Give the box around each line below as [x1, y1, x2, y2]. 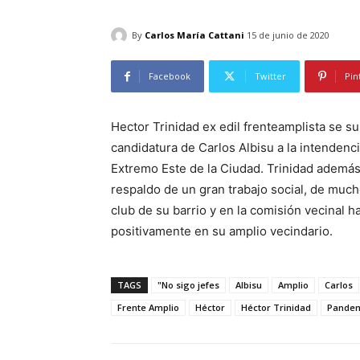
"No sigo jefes [157, 279, 219, 292]
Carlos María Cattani [145, 28, 244, 41]
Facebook [149, 70, 190, 83]
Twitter [255, 70, 286, 83]
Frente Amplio [117, 301, 179, 314]
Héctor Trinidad [241, 301, 311, 314]
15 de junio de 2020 [247, 29, 329, 42]
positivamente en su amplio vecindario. [111, 223, 333, 239]
